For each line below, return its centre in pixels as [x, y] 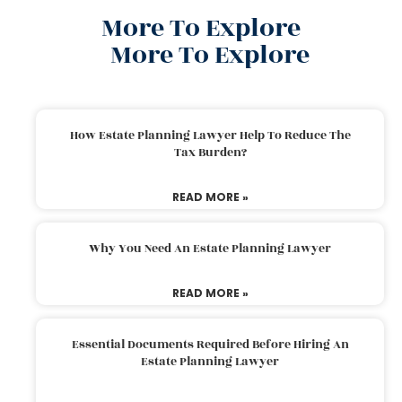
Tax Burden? [210, 153]
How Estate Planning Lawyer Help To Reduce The [210, 136]
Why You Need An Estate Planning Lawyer [210, 249]
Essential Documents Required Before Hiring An [210, 345]
